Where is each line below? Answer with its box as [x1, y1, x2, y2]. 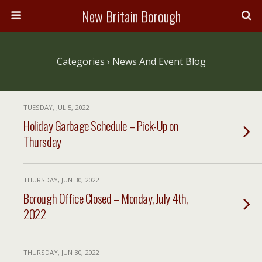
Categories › [56, 55, 110, 68]
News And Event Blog [109, 55, 206, 68]
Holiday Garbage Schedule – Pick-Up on [23, 116, 178, 135]
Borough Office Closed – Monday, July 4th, [23, 189, 188, 207]
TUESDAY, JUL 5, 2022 [23, 103, 89, 112]
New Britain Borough [81, 5, 181, 26]
